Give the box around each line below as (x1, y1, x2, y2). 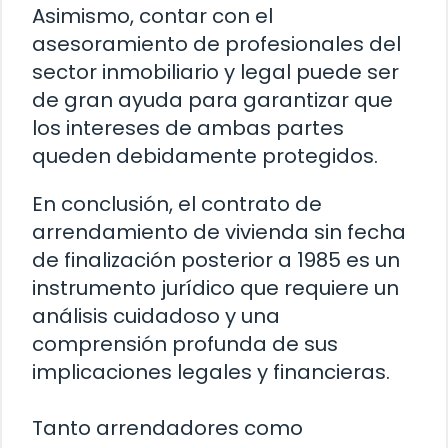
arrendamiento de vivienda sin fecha (32, 217, 406, 246)
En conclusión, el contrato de (32, 189, 322, 218)
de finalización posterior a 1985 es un (32, 245, 400, 274)
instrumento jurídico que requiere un (32, 273, 399, 302)
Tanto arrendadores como (32, 413, 303, 442)
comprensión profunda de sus (32, 329, 338, 358)
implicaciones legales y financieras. (32, 357, 390, 386)
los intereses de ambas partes (32, 113, 344, 142)
